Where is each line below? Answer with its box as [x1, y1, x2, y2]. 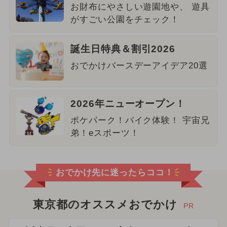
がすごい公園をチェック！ [70, 14, 180, 24]
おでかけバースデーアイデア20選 [70, 60, 208, 70]
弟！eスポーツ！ [70, 128, 139, 138]
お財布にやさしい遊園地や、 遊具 [70, 2, 210, 12]
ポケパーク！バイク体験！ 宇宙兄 [70, 115, 210, 125]
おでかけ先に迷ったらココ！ [55, 168, 174, 178]
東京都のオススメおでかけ [33, 199, 177, 211]
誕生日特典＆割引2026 [70, 43, 176, 54]
